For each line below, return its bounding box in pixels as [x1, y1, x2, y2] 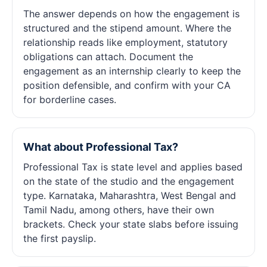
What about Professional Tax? [23, 141, 178, 153]
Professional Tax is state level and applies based [23, 161, 243, 173]
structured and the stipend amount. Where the [23, 22, 231, 34]
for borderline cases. [23, 94, 116, 105]
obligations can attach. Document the [23, 51, 193, 63]
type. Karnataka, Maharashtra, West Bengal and [23, 190, 236, 201]
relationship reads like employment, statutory [23, 36, 228, 48]
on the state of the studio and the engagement [23, 175, 234, 187]
